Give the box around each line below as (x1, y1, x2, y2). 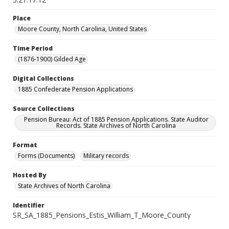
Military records (83, 151, 129, 160)
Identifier (13, 201, 44, 210)
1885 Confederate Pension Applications (18, 85, 133, 94)
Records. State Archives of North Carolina (56, 121, 176, 130)
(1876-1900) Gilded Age (18, 55, 86, 63)
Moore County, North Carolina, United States (18, 25, 147, 33)
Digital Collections (13, 74, 74, 83)
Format (13, 141, 37, 149)
